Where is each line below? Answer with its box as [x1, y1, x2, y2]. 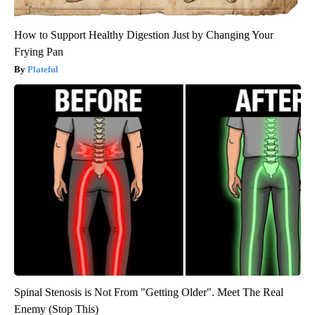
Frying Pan [14, 45, 63, 58]
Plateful [27, 63, 58, 75]
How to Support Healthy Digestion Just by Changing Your [14, 28, 274, 41]
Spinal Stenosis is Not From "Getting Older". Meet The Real [14, 285, 283, 298]
